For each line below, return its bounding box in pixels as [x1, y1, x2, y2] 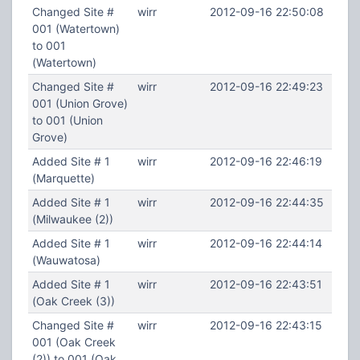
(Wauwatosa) [31, 253, 100, 267]
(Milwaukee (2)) [31, 212, 113, 226]
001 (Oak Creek [31, 335, 116, 349]
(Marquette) [31, 171, 95, 185]
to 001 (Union [31, 113, 103, 127]
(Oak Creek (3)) [31, 294, 115, 308]
